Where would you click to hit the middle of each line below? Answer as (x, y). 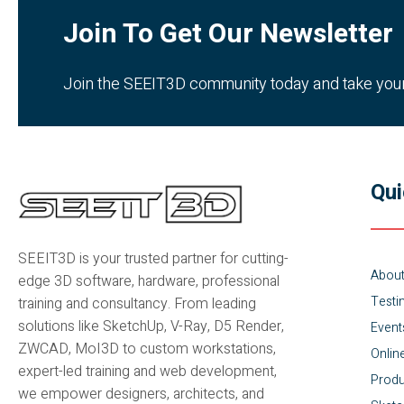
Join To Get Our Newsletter (228, 34)
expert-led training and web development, (147, 372)
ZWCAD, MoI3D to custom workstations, (147, 349)
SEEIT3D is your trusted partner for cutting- (153, 259)
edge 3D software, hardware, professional (149, 282)
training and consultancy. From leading (137, 304)
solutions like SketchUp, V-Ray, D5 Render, (151, 327)
